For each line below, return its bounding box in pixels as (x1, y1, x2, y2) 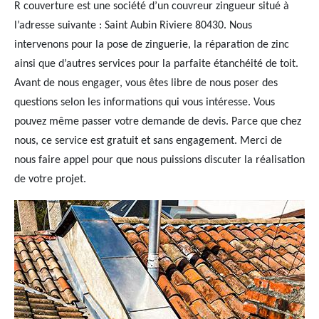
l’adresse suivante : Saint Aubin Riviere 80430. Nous (14, 20, 252, 31)
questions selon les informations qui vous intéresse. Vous (14, 97, 275, 108)
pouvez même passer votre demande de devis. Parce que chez (14, 116, 301, 127)
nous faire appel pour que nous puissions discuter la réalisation (14, 155, 305, 166)
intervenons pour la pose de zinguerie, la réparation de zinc (14, 39, 289, 51)
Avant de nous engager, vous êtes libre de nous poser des (14, 78, 278, 89)
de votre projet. (14, 174, 86, 185)
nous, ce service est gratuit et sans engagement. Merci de (14, 135, 282, 147)
